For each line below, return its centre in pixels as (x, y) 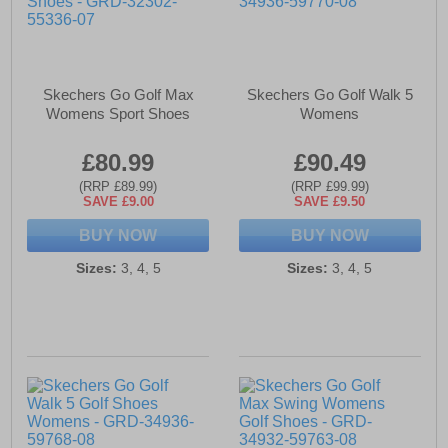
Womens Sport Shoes (118, 114)
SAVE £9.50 (330, 202)
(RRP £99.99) (329, 187)
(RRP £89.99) (118, 187)
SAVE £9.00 (118, 202)
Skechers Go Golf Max (118, 95)
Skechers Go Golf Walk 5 (329, 95)
